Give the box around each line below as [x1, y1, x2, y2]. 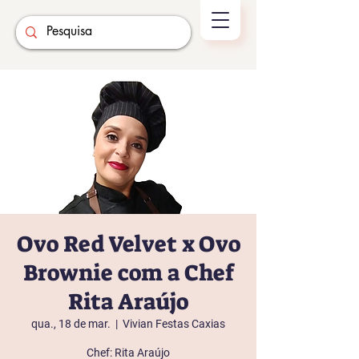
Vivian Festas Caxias [123, 317, 225, 330]
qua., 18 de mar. [31, 317, 111, 330]
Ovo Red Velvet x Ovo [16, 229, 240, 259]
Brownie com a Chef [22, 258, 234, 288]
